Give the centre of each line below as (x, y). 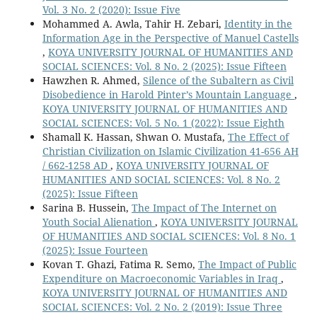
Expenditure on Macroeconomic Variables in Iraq (161, 278)
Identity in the (258, 23)
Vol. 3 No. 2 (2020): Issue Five (111, 9)
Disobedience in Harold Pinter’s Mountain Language (168, 94)
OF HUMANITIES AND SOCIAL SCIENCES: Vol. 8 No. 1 (169, 236)
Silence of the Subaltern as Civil (218, 80)
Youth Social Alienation (98, 221)
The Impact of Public (247, 264)
